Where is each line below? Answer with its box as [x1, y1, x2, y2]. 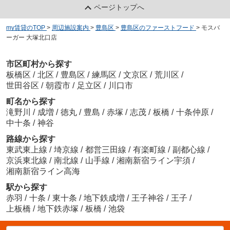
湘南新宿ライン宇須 [116, 156, 193, 165]
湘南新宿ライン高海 [6, 166, 80, 176]
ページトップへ [94, 3, 145, 12]
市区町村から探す [6, 59, 72, 68]
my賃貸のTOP [6, 24, 45, 32]
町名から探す [6, 97, 55, 106]
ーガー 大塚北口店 [6, 34, 57, 42]
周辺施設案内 [51, 24, 89, 32]
